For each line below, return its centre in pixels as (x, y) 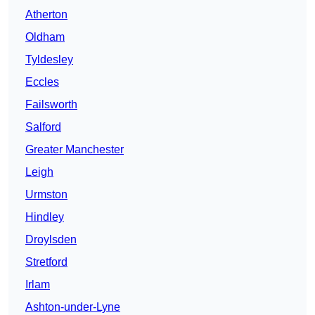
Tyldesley (49, 60)
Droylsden (51, 240)
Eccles (42, 82)
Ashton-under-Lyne (73, 307)
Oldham (45, 37)
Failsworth (51, 105)
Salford (43, 127)
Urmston (46, 195)
